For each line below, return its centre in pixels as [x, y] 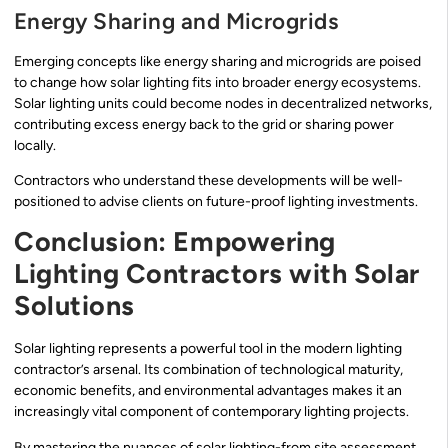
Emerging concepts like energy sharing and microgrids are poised [217, 61]
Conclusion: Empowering [175, 242]
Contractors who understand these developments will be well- [208, 181]
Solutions [74, 306]
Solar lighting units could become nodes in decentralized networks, [223, 103]
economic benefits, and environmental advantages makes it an [208, 391]
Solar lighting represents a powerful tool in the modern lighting [208, 349]
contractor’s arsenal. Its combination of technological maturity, [208, 370]
